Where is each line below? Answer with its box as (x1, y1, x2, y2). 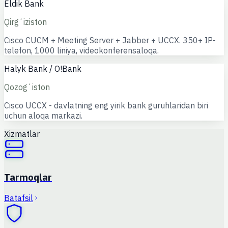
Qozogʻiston (4, 82, 50, 93)
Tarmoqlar (4, 170, 52, 183)
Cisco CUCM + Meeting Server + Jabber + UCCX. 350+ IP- (4, 35, 216, 46)
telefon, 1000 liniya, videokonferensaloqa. (4, 45, 159, 56)
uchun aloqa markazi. (4, 110, 82, 121)
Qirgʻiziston (4, 17, 47, 27)
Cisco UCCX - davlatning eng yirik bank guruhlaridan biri (4, 100, 208, 111)
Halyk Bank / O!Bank (4, 64, 81, 74)
